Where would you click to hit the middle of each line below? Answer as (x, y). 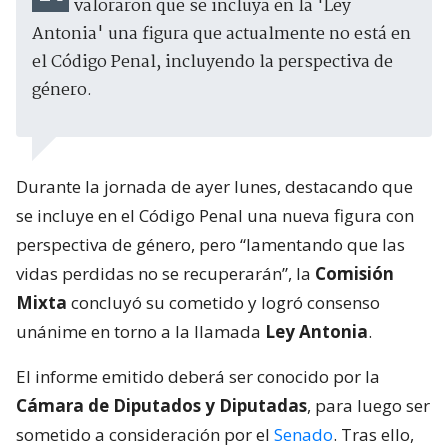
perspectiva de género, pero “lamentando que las (210, 244)
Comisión (354, 273)
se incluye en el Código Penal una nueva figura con (215, 215)
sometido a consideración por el (145, 434)
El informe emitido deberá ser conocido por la (198, 376)
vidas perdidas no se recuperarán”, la (165, 273)
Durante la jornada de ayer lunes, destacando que (214, 186)
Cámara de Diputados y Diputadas (161, 405)
